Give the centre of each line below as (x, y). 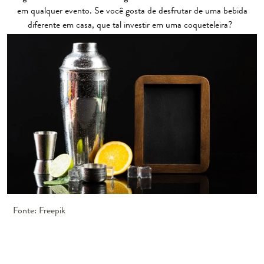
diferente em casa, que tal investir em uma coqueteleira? (132, 24)
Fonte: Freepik (39, 210)
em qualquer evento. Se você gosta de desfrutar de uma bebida (132, 10)
